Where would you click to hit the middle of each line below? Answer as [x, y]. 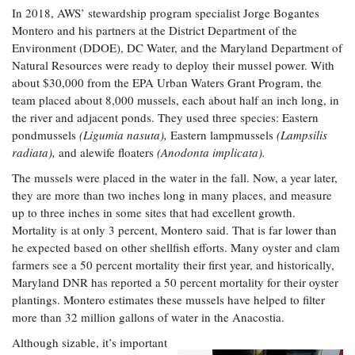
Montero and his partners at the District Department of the [155, 31]
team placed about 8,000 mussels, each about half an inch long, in [176, 100]
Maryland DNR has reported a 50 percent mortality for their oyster [175, 282]
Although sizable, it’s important [90, 343]
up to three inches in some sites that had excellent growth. [154, 213]
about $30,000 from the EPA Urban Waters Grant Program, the [167, 83]
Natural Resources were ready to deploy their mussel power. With [173, 65]
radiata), [34, 153]
